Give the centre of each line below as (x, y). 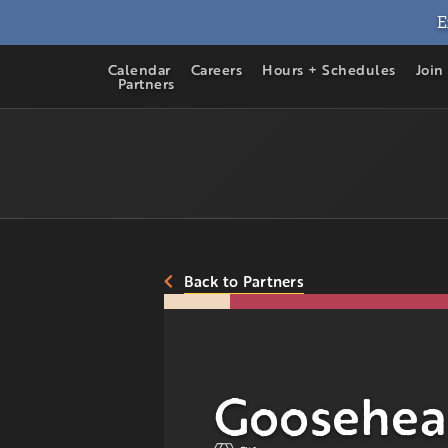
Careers (216, 69)
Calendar (139, 69)
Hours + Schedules (329, 69)
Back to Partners (243, 281)
